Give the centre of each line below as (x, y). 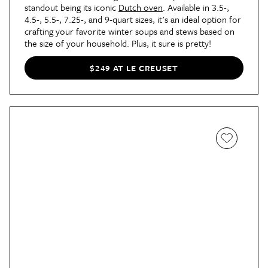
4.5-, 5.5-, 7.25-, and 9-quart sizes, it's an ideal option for (133, 19)
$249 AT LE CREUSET (134, 68)
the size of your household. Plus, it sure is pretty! (118, 43)
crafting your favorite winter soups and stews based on (130, 31)
